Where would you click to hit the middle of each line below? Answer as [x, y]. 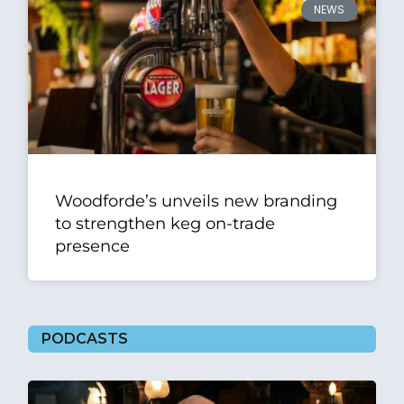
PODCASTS [85, 338]
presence [93, 246]
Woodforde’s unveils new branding [197, 201]
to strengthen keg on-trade [165, 223]
